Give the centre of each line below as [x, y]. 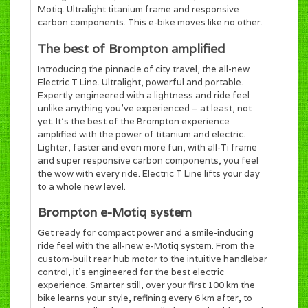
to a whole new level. [82, 186]
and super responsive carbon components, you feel [148, 160]
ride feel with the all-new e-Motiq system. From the [146, 246]
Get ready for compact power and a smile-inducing [146, 233]
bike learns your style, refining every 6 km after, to [145, 298]
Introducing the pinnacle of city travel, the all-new [144, 69]
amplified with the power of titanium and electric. [142, 134]
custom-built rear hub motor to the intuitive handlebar [153, 259]
